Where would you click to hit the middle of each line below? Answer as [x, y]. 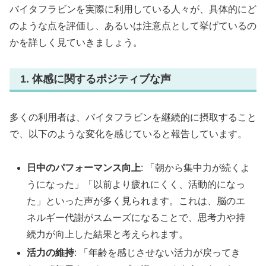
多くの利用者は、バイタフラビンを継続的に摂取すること [133, 118]
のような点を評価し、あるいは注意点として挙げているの [133, 26]
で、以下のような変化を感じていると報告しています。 [128, 134]
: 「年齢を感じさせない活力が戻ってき [158, 253]
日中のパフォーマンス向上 [84, 167]
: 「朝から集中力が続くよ [196, 167]
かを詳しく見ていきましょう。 [76, 42]
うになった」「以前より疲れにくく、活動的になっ [136, 184]
